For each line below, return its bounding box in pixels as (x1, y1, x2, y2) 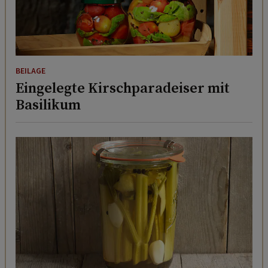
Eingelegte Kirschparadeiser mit (16, 77, 230, 98)
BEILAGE (16, 65, 45, 77)
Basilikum (16, 94, 81, 114)
